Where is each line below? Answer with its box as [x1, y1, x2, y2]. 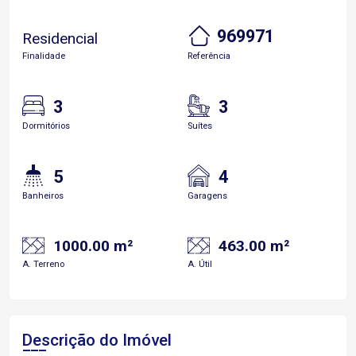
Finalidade [22, 50, 65, 61]
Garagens [188, 190, 227, 201]
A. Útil [188, 259, 212, 269]
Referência [188, 50, 230, 61]
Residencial [22, 29, 98, 48]
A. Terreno [22, 259, 64, 269]
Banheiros [22, 190, 64, 201]
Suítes [188, 120, 212, 131]
